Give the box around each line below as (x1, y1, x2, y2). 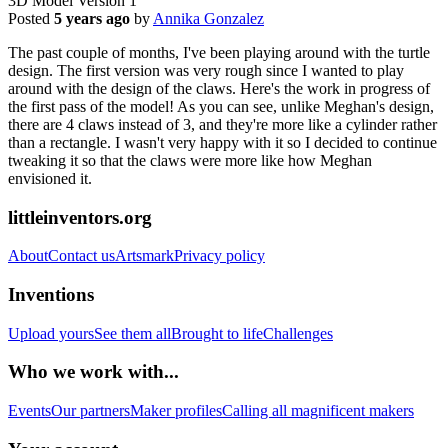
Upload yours (8, 324, 94, 342)
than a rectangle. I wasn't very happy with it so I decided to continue (8, 133, 437, 151)
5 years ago (54, 9, 130, 27)
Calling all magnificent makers (222, 402, 414, 420)
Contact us (48, 247, 115, 265)
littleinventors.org (8, 206, 152, 228)
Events (8, 402, 51, 420)
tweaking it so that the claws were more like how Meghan (8, 151, 372, 169)
